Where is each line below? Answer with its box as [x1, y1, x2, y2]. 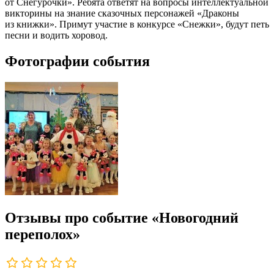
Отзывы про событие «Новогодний [5, 209, 239, 226]
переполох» [5, 226, 80, 242]
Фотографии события [5, 53, 150, 69]
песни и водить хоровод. [5, 30, 108, 41]
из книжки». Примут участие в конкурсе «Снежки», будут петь [5, 19, 269, 30]
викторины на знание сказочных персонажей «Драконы [5, 8, 239, 19]
